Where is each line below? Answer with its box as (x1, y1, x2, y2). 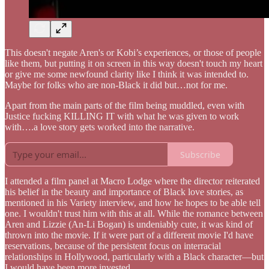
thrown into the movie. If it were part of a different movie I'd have (5, 230, 253, 241)
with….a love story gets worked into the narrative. (5, 122, 195, 133)
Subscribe (180, 148, 220, 160)
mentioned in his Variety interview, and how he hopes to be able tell (5, 198, 261, 208)
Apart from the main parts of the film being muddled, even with (5, 100, 244, 111)
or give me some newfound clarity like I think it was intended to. (5, 69, 249, 80)
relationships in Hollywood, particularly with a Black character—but (5, 252, 264, 262)
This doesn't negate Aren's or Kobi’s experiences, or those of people (5, 47, 261, 58)
